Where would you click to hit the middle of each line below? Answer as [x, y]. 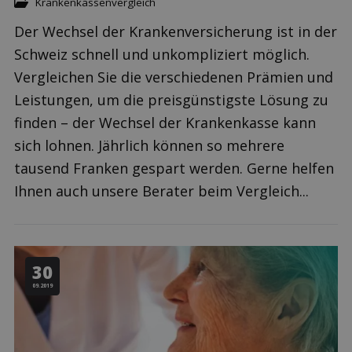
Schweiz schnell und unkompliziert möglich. [162, 54]
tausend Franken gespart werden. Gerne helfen [174, 168]
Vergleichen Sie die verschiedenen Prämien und [174, 77]
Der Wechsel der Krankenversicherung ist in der [176, 31]
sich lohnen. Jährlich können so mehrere [149, 145]
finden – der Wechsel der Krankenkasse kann [165, 123]
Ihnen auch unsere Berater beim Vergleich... [161, 191]
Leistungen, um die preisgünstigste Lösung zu [171, 100]
